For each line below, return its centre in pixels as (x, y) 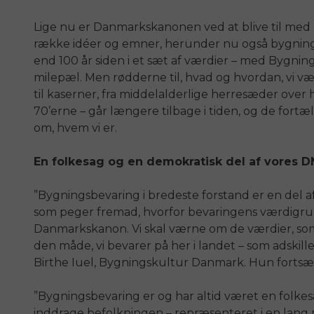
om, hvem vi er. (75, 128)
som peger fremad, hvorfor (111, 212)
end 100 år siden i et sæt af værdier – (137, 61)
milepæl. (59, 78)
